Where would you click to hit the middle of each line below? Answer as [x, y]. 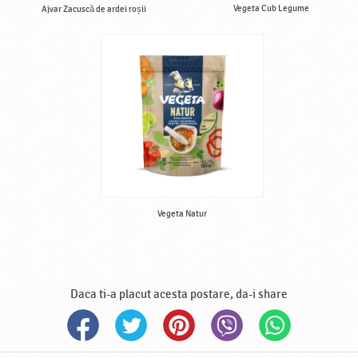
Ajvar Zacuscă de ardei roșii [93, 10]
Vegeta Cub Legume [271, 9]
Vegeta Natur [182, 214]
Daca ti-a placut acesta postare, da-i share [179, 294]
